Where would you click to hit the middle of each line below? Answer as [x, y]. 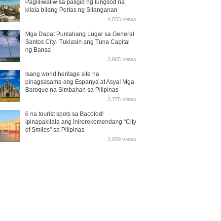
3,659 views [122, 139]
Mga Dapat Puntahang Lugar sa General [80, 34]
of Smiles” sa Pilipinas [55, 130]
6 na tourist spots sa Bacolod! [64, 114]
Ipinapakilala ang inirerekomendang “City [81, 122]
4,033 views [122, 19]
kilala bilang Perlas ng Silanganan [71, 10]
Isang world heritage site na [62, 74]
